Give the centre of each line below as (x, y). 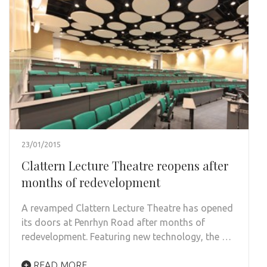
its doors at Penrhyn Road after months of (113, 223)
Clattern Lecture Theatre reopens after (125, 166)
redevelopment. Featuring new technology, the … (126, 237)
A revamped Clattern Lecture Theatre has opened (127, 208)
